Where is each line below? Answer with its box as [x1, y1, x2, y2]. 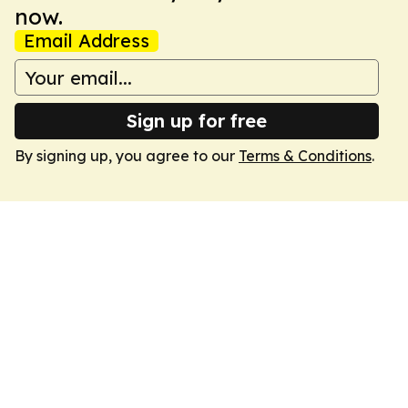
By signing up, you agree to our [15, 147, 239, 165]
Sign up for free [127, 109, 267, 132]
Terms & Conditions [239, 147, 372, 165]
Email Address [24, 29, 149, 52]
